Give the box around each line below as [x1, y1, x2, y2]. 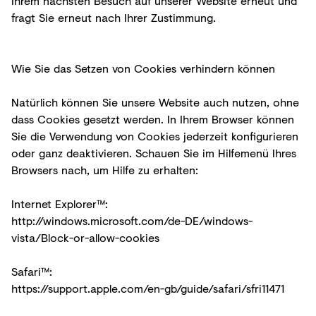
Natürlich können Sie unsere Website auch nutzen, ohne [11, 93, 299, 110]
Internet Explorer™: [11, 195, 108, 212]
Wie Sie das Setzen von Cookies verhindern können [11, 59, 275, 76]
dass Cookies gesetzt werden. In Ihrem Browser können [11, 110, 294, 127]
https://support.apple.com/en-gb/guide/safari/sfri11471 [11, 279, 284, 296]
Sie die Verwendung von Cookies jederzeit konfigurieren [11, 127, 298, 144]
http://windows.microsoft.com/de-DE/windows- [11, 212, 253, 229]
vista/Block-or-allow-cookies [11, 229, 159, 245]
